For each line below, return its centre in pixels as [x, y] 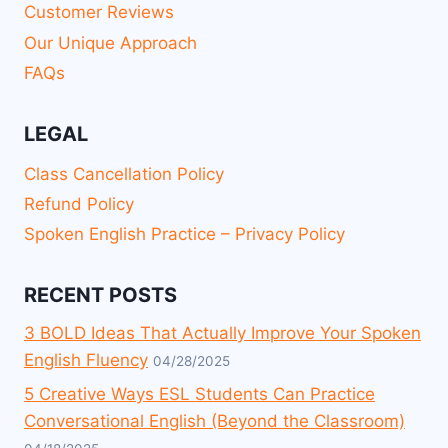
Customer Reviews [99, 12]
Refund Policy [79, 203]
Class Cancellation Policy [124, 173]
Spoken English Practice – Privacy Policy [184, 234]
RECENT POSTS [100, 295]
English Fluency [86, 360]
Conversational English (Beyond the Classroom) [214, 420]
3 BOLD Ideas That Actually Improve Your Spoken [222, 333]
